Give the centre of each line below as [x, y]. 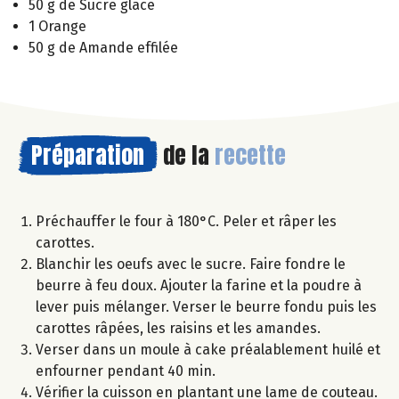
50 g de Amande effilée [103, 48]
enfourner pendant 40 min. [126, 371]
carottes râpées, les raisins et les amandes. [178, 329]
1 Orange [57, 27]
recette [250, 155]
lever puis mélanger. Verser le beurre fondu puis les [206, 307]
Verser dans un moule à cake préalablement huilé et [208, 350]
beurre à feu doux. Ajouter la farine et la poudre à [199, 286]
